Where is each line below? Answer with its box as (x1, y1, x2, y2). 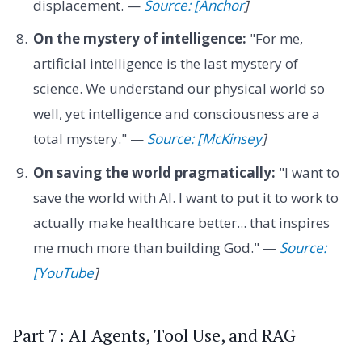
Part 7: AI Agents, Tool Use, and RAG (13, 323, 296, 347)
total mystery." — (32, 129, 147, 149)
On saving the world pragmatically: (32, 162, 276, 182)
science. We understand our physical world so (32, 79, 325, 99)
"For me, (246, 29, 303, 48)
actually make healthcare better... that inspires (32, 213, 330, 232)
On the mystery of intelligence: (32, 29, 246, 48)
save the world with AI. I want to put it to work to (32, 187, 339, 207)
